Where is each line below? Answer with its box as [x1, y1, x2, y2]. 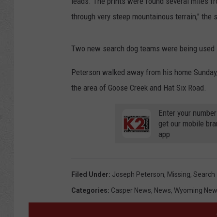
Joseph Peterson [112, 170, 164, 179]
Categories [71, 186, 108, 195]
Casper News [111, 186, 151, 195]
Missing [167, 170, 190, 179]
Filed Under [71, 170, 108, 179]
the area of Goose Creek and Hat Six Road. [71, 83, 206, 93]
